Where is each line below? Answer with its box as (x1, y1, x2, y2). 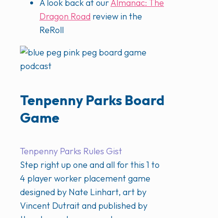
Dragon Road (39, 11, 91, 22)
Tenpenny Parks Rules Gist (20, 145, 122, 157)
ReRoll (39, 24, 64, 36)
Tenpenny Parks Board (20, 91, 164, 109)
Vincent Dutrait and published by (20, 200, 147, 211)
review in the (91, 11, 142, 22)
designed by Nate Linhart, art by (20, 186, 146, 198)
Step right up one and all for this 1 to (20, 159, 160, 170)
